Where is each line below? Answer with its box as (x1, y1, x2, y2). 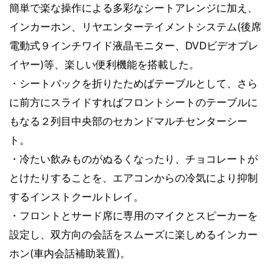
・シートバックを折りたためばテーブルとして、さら (9, 77, 258, 90)
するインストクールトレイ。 (9, 190, 144, 203)
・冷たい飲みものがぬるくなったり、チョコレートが (9, 152, 258, 165)
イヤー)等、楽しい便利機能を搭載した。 (9, 58, 199, 71)
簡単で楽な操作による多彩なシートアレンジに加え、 (9, 1, 258, 14)
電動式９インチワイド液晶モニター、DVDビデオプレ (9, 39, 258, 52)
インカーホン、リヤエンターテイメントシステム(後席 (9, 20, 261, 33)
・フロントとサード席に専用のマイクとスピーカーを (9, 209, 258, 222)
